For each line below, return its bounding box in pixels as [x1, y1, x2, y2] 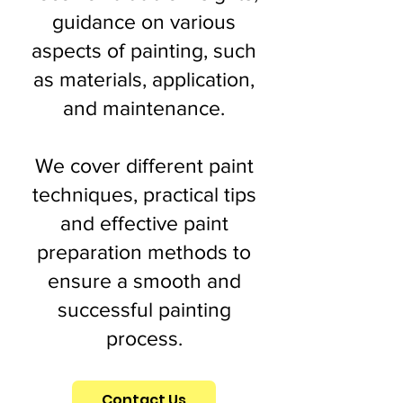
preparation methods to [37, 241, 251, 263]
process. [105, 327, 183, 349]
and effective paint [59, 212, 228, 234]
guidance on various [52, 11, 236, 32]
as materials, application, [33, 68, 255, 90]
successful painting [57, 299, 231, 320]
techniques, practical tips [31, 184, 256, 205]
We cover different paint [34, 155, 254, 176]
